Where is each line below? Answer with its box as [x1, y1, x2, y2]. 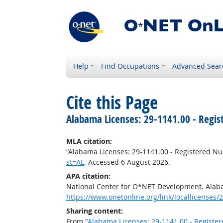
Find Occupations [101, 61, 160, 71]
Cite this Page [66, 91, 158, 114]
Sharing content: [66, 206, 123, 216]
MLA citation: [66, 136, 112, 146]
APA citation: [66, 171, 111, 181]
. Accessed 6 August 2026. [84, 157, 170, 167]
